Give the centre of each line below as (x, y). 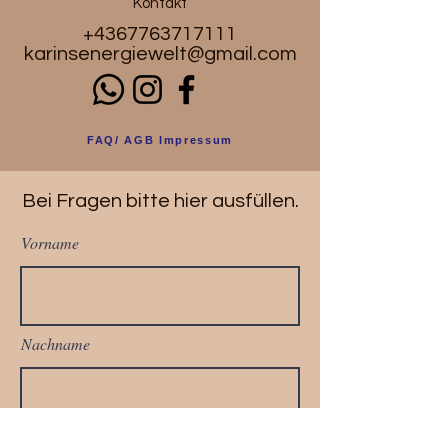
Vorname (50, 242)
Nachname (55, 343)
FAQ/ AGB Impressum (160, 139)
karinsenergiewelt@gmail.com (160, 53)
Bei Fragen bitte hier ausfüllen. (160, 200)
